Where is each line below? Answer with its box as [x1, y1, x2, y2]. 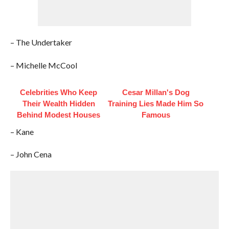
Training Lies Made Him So [108, 99, 204, 108]
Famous [141, 110, 170, 120]
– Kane [10, 127, 34, 137]
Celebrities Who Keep [20, 88, 98, 97]
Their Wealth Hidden [22, 99, 95, 108]
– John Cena [10, 149, 52, 159]
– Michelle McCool [10, 60, 77, 71]
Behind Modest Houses [17, 110, 101, 120]
